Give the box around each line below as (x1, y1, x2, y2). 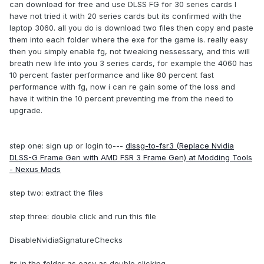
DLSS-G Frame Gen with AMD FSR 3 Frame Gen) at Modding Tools (9, 153, 252, 163)
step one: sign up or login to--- (9, 141, 126, 151)
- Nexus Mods (9, 164, 61, 174)
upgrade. (9, 105, 42, 115)
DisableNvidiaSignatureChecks (9, 235, 123, 245)
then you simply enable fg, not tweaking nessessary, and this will (9, 47, 250, 57)
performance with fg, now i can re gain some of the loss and (9, 82, 235, 92)
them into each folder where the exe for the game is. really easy (9, 35, 247, 45)
